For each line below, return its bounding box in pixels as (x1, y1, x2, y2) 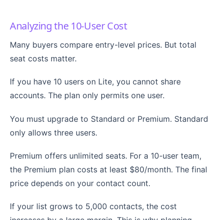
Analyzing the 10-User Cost (10, 19, 127, 33)
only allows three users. (10, 127, 97, 137)
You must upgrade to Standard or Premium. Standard (10, 113, 208, 124)
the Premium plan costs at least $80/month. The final (10, 164, 207, 174)
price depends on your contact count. (10, 178, 150, 188)
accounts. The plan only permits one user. (10, 90, 165, 101)
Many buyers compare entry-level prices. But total (10, 40, 196, 50)
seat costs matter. (10, 54, 77, 64)
